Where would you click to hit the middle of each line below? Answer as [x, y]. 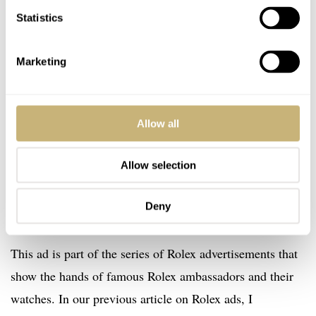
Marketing [41, 61]
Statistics [39, 18]
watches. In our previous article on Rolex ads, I [132, 299]
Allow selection [158, 165]
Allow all [158, 123]
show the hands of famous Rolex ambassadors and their [152, 276]
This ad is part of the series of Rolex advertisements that [154, 254]
